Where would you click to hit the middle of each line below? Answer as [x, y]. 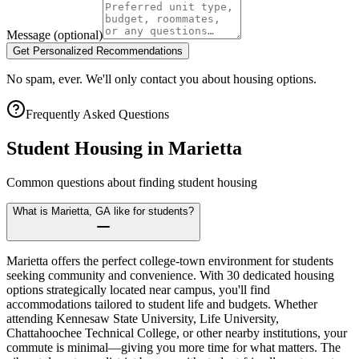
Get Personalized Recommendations [98, 50]
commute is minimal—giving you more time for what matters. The [173, 347]
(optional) [78, 34]
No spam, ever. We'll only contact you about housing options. [161, 79]
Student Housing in [87, 148]
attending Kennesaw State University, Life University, [143, 318]
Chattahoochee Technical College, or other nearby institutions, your [177, 333]
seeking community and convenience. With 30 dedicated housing [170, 275]
